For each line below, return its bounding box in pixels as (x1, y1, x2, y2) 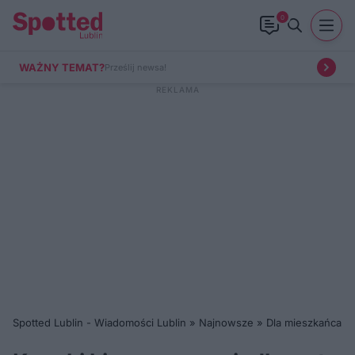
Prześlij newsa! (105, 61, 166, 73)
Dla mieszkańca (266, 316, 342, 329)
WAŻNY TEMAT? (19, 60, 105, 74)
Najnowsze (199, 316, 254, 329)
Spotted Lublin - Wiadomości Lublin (13, 316, 186, 329)
